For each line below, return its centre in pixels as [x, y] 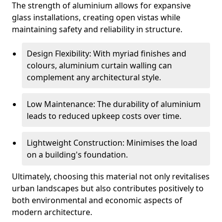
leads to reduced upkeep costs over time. [104, 116]
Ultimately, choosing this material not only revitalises [111, 176]
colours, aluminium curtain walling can [99, 65]
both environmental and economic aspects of [97, 200]
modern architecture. [52, 212]
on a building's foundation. [77, 155]
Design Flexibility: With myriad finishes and [107, 54]
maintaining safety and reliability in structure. [97, 29]
